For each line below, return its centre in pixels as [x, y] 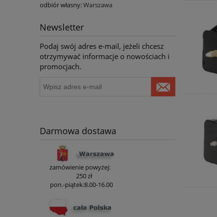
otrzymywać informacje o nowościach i [105, 56]
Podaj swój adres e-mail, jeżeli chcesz [102, 46]
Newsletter [62, 27]
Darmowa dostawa [78, 131]
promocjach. [61, 67]
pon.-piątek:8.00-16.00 [81, 184]
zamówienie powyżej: [80, 167]
